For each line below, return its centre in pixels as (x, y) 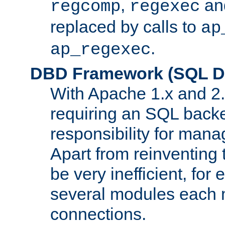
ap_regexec (100, 49)
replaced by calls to (126, 26)
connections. (98, 214)
